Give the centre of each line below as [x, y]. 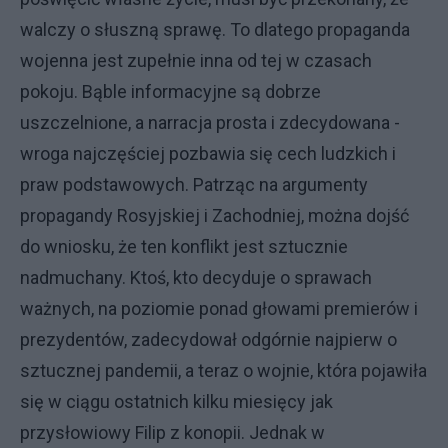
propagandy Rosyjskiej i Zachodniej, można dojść [214, 215]
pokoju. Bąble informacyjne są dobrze [170, 91]
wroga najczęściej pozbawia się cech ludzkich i [208, 153]
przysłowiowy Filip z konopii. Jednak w [172, 432]
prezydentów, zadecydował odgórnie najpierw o [208, 339]
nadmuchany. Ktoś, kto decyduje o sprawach [196, 277]
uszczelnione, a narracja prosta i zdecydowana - [210, 122]
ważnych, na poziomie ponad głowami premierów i [219, 308]
